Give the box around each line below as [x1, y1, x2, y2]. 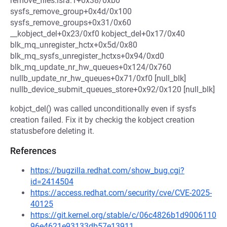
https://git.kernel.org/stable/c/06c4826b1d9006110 [30, 210, 216, 220]
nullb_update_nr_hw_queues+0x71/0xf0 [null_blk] [10, 73, 186, 83]
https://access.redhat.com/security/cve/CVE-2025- [30, 188, 212, 198]
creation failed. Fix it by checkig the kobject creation [10, 115, 195, 125]
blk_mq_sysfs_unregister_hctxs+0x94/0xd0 [10, 51, 164, 61]
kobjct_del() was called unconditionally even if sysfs [10, 104, 196, 113]
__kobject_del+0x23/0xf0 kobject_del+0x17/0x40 [10, 29, 185, 39]
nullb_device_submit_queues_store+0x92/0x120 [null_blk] [10, 85, 215, 94]
